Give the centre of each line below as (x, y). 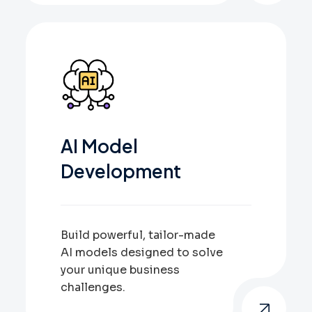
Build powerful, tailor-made (138, 235)
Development (121, 171)
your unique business (120, 270)
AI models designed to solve (142, 252)
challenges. (93, 287)
